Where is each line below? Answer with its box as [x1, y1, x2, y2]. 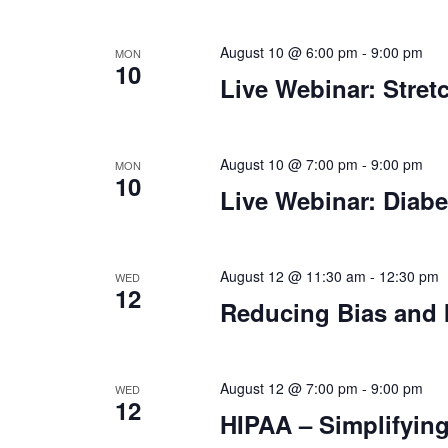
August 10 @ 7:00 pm [219, 154, 358, 174]
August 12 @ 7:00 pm [219, 378, 358, 398]
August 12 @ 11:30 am [219, 266, 366, 286]
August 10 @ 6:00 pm [219, 42, 358, 62]
